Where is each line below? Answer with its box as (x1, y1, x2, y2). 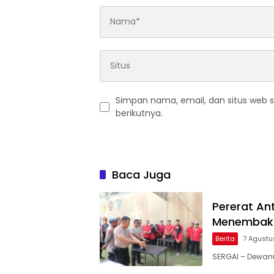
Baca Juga (112, 166, 171, 182)
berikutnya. (116, 106, 163, 119)
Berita (215, 233, 235, 243)
